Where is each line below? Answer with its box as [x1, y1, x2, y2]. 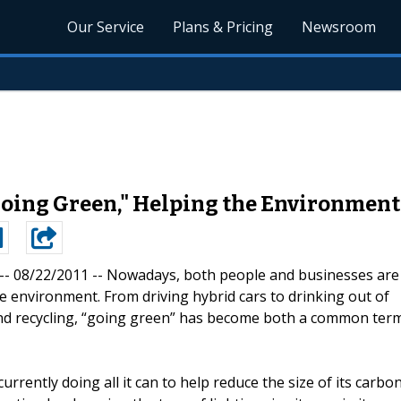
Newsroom [302, 17, 377, 37]
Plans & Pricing [173, 17, 274, 37]
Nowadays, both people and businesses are [107, 264, 399, 285]
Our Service [67, 17, 145, 37]
